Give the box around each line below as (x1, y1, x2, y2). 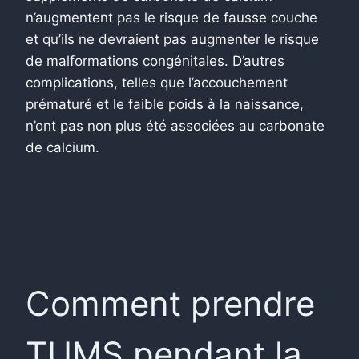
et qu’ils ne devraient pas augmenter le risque (26, 30, 319, 47)
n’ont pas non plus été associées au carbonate (26, 117, 325, 134)
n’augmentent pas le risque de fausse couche (26, 9, 317, 26)
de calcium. (26, 139, 99, 155)
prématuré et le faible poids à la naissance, (26, 95, 304, 112)
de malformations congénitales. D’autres (26, 52, 284, 69)
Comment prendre (26, 282, 315, 324)
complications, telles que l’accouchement (26, 74, 288, 91)
